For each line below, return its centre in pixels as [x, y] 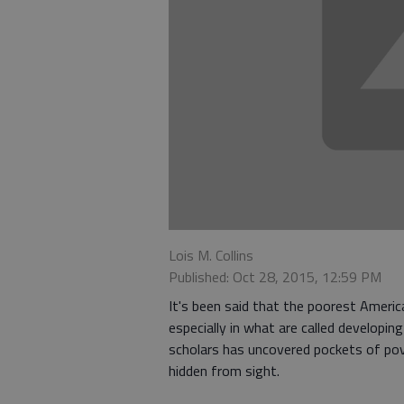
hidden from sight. [224, 371]
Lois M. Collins [211, 256]
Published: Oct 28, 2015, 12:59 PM [275, 277]
